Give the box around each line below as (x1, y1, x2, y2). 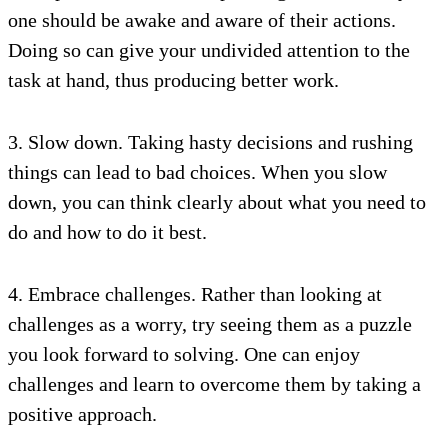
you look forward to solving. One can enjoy (8, 343, 360, 365)
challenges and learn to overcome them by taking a (8, 373, 421, 395)
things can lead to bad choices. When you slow (8, 161, 387, 183)
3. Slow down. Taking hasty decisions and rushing (8, 131, 413, 153)
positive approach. (8, 403, 157, 425)
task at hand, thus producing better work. (8, 69, 339, 91)
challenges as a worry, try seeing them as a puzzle (8, 313, 412, 335)
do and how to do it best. (8, 221, 207, 243)
